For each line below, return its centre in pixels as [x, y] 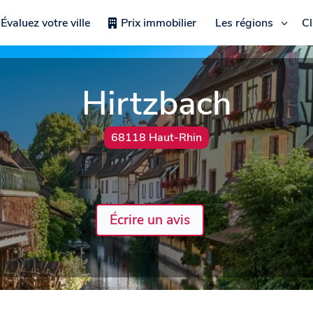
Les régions [244, 23]
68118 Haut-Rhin [156, 138]
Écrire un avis [150, 220]
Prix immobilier [158, 23]
